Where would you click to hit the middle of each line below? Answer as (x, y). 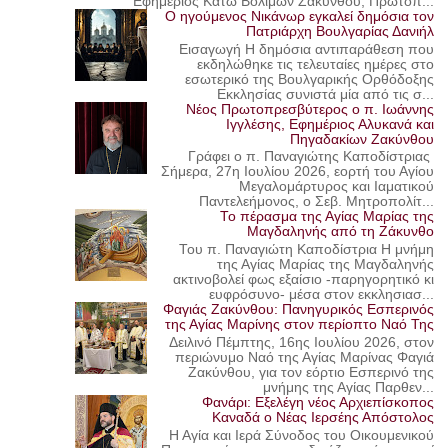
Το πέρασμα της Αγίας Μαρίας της (327, 217)
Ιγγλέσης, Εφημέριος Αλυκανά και (330, 124)
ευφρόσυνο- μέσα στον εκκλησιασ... (322, 295)
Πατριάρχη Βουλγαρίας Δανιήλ (340, 32)
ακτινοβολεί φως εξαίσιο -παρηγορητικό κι (304, 280)
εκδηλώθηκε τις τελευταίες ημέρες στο (316, 64)
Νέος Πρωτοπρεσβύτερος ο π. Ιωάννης (310, 109)
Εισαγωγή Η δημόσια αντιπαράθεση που (307, 49)
